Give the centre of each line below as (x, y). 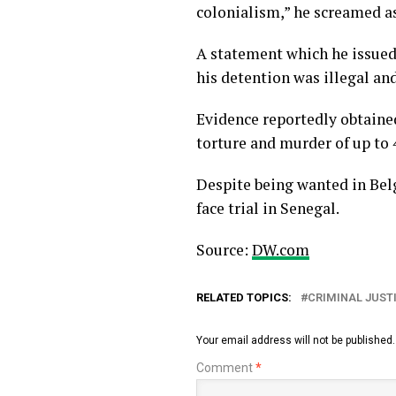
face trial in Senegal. (268, 208)
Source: (224, 249)
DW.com (281, 249)
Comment (226, 367)
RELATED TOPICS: (244, 297)
